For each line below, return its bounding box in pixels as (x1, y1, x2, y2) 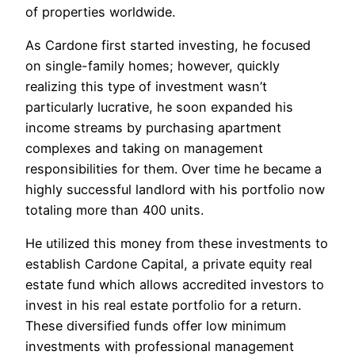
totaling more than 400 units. (25, 202, 204, 219)
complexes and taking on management (25, 140, 263, 157)
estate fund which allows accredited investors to (25, 277, 324, 293)
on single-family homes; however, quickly (25, 58, 280, 74)
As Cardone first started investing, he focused (25, 37, 311, 54)
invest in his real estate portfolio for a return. (25, 297, 301, 314)
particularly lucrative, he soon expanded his (25, 99, 293, 116)
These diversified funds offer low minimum (25, 318, 286, 334)
